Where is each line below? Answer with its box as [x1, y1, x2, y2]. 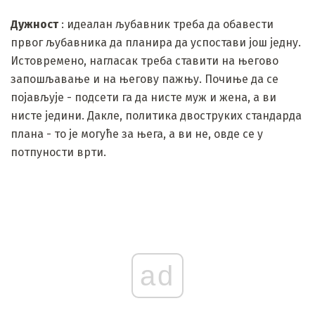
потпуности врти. [11, 145, 106, 159]
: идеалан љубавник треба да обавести [58, 17, 274, 31]
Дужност [11, 17, 58, 31]
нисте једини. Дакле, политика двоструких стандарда [11, 108, 302, 122]
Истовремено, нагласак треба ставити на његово [11, 53, 278, 67]
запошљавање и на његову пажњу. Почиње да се [11, 72, 278, 86]
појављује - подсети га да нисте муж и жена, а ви [11, 90, 276, 104]
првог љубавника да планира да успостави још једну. [11, 35, 301, 49]
